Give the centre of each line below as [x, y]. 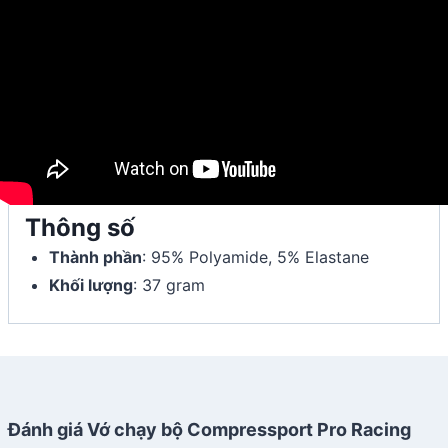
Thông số [80, 227]
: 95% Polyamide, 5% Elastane [255, 256]
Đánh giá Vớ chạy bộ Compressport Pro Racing [209, 429]
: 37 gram [169, 284]
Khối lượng [91, 284]
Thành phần [95, 256]
